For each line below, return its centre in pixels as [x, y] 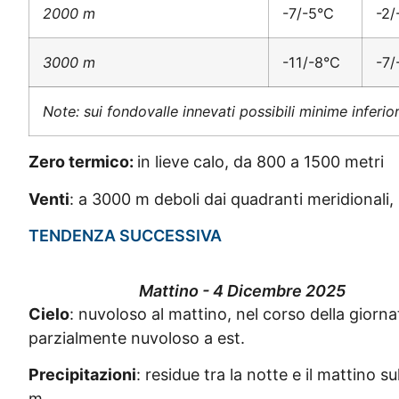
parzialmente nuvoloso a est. [137, 338]
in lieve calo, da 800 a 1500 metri [261, 162]
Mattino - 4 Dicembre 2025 [242, 291]
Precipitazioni [82, 375]
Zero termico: [83, 162]
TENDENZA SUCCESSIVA [125, 236]
